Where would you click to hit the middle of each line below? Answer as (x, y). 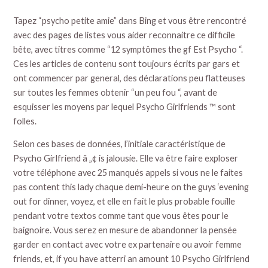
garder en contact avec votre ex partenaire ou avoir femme (128, 245)
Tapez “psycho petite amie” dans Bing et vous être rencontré (130, 20)
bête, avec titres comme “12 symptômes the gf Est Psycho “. (128, 49)
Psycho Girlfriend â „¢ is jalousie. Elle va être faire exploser (126, 159)
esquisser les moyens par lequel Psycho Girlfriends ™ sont (125, 106)
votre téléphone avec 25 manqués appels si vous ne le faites (128, 173)
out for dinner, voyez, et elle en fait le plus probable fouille (124, 202)
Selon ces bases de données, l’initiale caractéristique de (120, 144)
